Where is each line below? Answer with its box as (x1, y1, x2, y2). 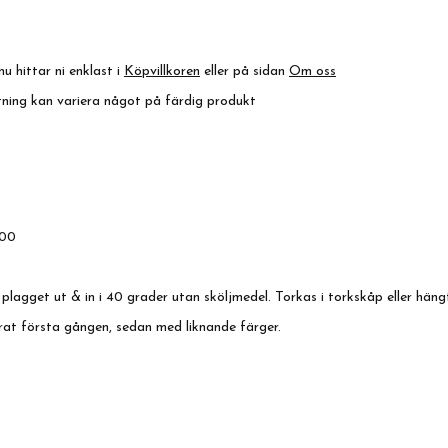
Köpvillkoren (124, 64, 200, 80)
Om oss (289, 64, 336, 80)
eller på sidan (200, 64, 289, 80)
